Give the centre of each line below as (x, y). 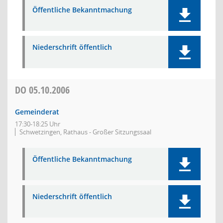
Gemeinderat (37, 112)
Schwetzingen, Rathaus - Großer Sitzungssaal (85, 132)
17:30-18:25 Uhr (38, 124)
